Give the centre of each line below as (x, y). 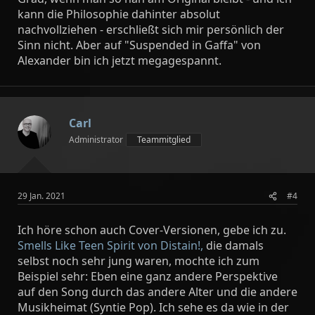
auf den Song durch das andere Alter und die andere (157, 292)
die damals (233, 245)
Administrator (96, 140)
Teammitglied (164, 140)
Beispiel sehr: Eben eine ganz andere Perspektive (148, 276)
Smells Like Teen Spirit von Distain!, (110, 245)
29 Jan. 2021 (41, 196)
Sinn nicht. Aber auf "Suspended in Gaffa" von (139, 45)
